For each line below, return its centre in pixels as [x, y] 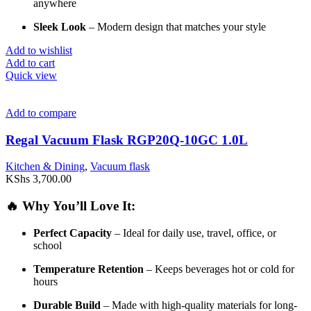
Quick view [31, 75]
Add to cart [30, 62]
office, [252, 233]
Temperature [66, 269]
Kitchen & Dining [45, 167]
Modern [116, 26]
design [150, 26]
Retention [121, 269]
